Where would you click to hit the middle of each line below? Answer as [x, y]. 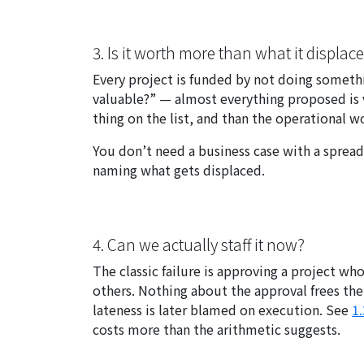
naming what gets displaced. [179, 170]
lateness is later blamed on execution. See [222, 310]
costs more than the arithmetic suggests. [217, 329]
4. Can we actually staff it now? [199, 245]
